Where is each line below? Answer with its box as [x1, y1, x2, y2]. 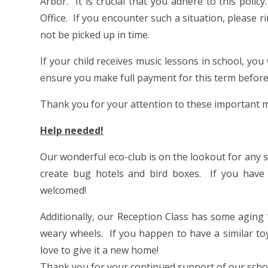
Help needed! [40, 124, 104, 138]
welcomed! [40, 184, 87, 197]
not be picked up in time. [40, 28, 150, 42]
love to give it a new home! [40, 243, 159, 257]
